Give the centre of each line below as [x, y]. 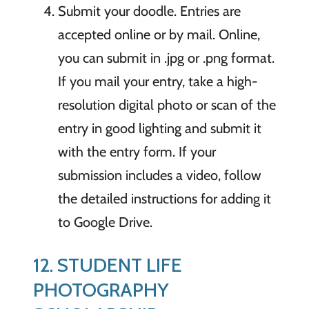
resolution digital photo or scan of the [167, 104]
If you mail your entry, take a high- [157, 81]
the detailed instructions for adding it [164, 198]
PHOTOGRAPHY [101, 289]
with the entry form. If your [137, 151]
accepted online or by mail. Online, [159, 34]
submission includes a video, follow [159, 175]
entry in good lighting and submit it [159, 128]
